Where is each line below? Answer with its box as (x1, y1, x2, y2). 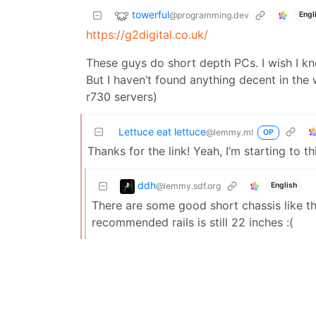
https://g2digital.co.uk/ (86, 27, 208, 42)
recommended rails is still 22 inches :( (92, 214, 293, 229)
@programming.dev (169, 9, 249, 20)
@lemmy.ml (206, 126, 253, 138)
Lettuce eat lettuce (119, 125, 206, 138)
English (270, 181, 297, 190)
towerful (132, 8, 169, 20)
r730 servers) (86, 89, 157, 104)
